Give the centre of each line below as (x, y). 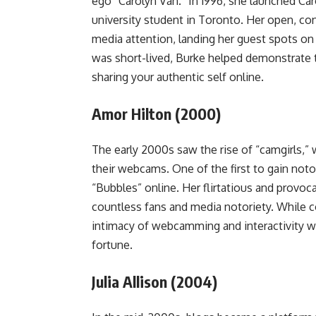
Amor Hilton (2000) (156, 114)
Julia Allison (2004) (154, 281)
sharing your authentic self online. (178, 77)
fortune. (112, 245)
